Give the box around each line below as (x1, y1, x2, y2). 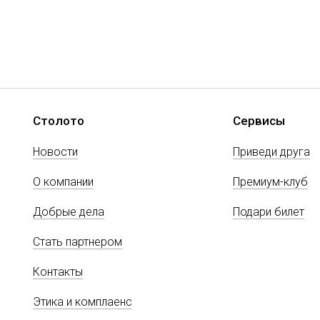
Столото (33, 113, 84, 128)
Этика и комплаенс (33, 294, 132, 309)
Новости (33, 144, 78, 159)
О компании (33, 174, 94, 189)
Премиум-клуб (233, 174, 308, 189)
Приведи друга (233, 144, 310, 159)
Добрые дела (33, 204, 104, 219)
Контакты (33, 264, 83, 279)
